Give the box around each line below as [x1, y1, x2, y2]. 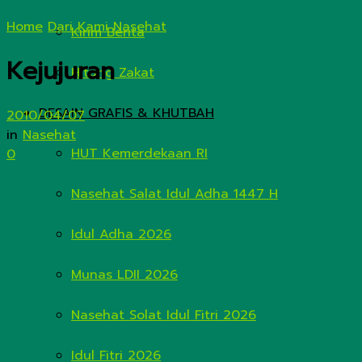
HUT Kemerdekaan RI [71, 144, 208, 163]
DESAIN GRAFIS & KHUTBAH [39, 103, 214, 123]
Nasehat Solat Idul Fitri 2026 [71, 305, 256, 325]
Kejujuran [6, 53, 115, 90]
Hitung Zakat [71, 63, 154, 82]
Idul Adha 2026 [71, 225, 171, 244]
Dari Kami [48, 17, 108, 36]
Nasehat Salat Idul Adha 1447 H [71, 184, 278, 204]
